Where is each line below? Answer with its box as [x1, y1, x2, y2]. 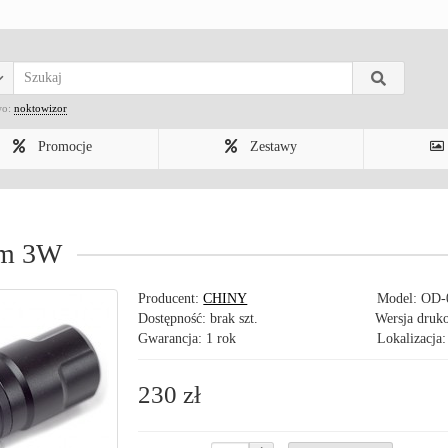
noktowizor [14, 102, 67, 114]
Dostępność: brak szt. [138, 311, 259, 326]
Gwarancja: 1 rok [138, 331, 237, 346]
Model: [377, 291, 422, 306]
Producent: [138, 291, 204, 306]
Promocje [34, 139, 92, 154]
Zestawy [246, 139, 297, 154]
